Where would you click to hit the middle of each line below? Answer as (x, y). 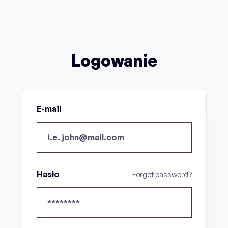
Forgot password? (162, 174)
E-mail (49, 109)
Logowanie (114, 61)
